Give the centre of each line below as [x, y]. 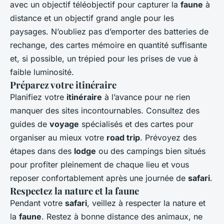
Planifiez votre [38, 97]
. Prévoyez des [168, 137]
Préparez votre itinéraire [63, 84]
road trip [123, 137]
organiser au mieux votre [58, 137]
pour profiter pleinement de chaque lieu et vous [99, 164]
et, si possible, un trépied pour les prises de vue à [104, 58]
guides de [30, 124]
